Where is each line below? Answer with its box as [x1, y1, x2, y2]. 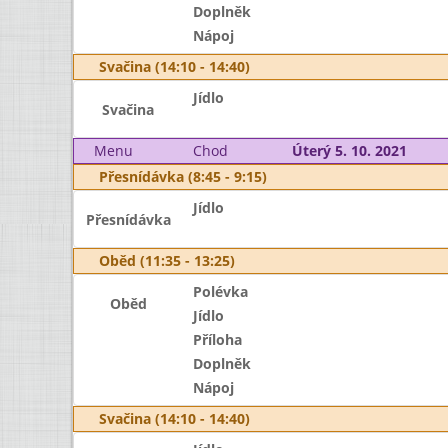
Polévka [192, 282, 248, 301]
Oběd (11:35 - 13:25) [99, 251, 235, 270]
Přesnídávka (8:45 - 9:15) [99, 167, 267, 186]
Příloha [192, 330, 242, 349]
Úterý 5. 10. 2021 [291, 141, 407, 160]
